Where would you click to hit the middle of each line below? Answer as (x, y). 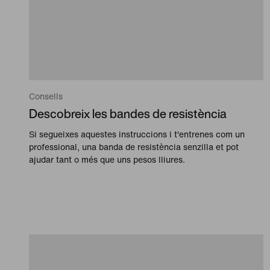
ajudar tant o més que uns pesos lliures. (107, 159)
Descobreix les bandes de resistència (128, 113)
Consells (46, 96)
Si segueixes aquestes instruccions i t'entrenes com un (137, 134)
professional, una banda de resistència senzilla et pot (134, 146)
